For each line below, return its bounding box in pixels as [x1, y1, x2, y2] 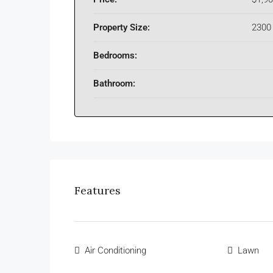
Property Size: [93, 22, 150, 34]
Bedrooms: [93, 50, 137, 62]
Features [74, 183, 121, 198]
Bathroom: [93, 78, 135, 90]
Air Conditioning [85, 245, 146, 257]
